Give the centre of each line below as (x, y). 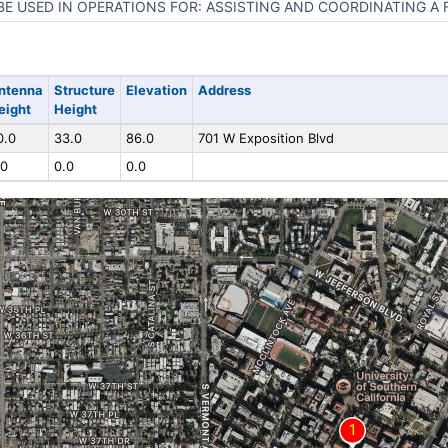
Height (75, 109)
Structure (84, 90)
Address (224, 90)
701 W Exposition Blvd (265, 138)
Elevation (156, 90)
